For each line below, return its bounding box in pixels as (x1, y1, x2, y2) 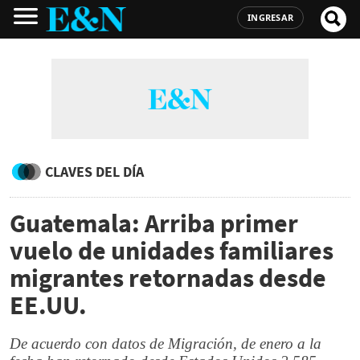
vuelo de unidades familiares (10, 235, 333, 267)
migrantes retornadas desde (10, 262, 326, 294)
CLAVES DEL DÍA (45, 162, 144, 181)
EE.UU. (10, 289, 87, 321)
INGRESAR (247, 11, 293, 23)
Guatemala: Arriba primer (10, 207, 298, 239)
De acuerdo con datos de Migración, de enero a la (10, 335, 321, 352)
